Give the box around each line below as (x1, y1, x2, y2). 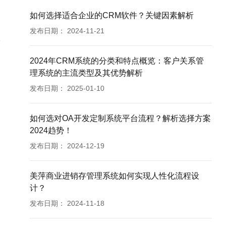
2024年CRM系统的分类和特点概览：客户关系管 (30, 56, 204, 66)
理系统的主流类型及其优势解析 (30, 69, 143, 78)
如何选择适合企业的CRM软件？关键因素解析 (30, 11, 194, 20)
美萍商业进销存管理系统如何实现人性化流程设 (30, 172, 200, 181)
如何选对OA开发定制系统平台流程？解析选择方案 (30, 114, 211, 123)
